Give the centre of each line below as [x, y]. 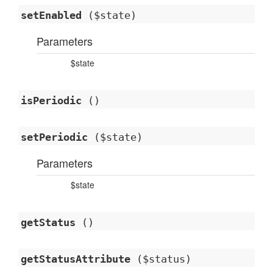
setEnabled [51, 15]
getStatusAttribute [76, 259]
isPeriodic [51, 101]
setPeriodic [54, 137]
